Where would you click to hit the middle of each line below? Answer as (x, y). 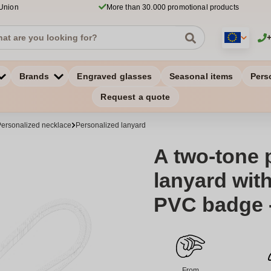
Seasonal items (201, 76)
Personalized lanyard (111, 125)
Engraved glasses (115, 76)
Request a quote (135, 97)
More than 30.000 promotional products (172, 7)
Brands (34, 76)
